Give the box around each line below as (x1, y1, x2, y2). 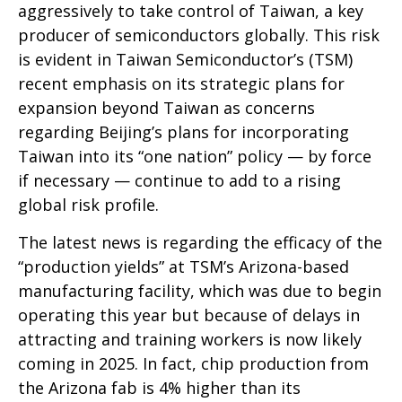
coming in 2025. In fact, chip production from (18, 352, 369, 374)
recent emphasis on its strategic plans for (18, 72, 345, 94)
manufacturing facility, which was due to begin (18, 279, 381, 301)
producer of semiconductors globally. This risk (18, 23, 380, 46)
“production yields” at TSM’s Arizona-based (18, 255, 349, 277)
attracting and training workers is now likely (18, 328, 362, 350)
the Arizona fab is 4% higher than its (18, 376, 301, 398)
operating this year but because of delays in (18, 303, 360, 326)
